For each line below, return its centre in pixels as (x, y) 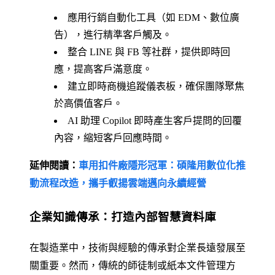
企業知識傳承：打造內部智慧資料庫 (123, 217)
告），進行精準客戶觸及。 (113, 34)
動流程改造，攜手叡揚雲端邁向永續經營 (118, 183)
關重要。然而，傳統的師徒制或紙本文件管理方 (133, 266)
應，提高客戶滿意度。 (103, 69)
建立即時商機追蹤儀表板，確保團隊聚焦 (156, 86)
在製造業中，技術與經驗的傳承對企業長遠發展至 (137, 248)
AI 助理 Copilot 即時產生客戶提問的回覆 (155, 120)
